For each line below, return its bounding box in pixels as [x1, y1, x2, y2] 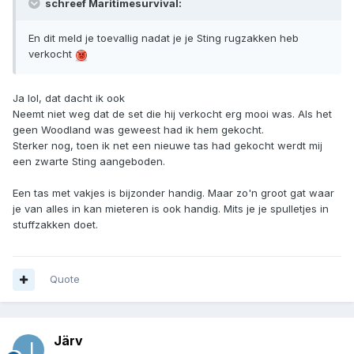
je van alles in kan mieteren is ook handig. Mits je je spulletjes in [13, 202, 329, 216]
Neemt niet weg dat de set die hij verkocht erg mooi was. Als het [13, 107, 332, 121]
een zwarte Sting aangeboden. [13, 155, 165, 168]
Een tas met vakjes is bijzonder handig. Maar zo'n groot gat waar [13, 186, 334, 200]
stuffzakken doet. [13, 218, 98, 232]
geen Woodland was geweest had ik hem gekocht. [13, 123, 264, 137]
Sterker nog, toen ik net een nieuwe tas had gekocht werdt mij [13, 139, 322, 153]
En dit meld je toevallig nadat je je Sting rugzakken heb [28, 32, 299, 45]
